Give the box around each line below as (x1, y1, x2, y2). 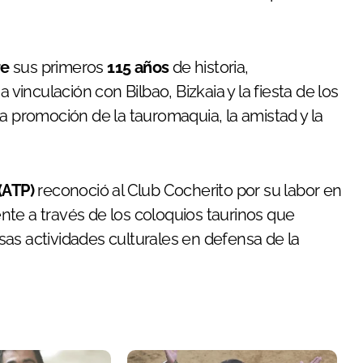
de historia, (169, 57, 249, 77)
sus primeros (9, 57, 108, 77)
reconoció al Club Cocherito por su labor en (34, 180, 342, 200)
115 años (107, 57, 169, 77)
